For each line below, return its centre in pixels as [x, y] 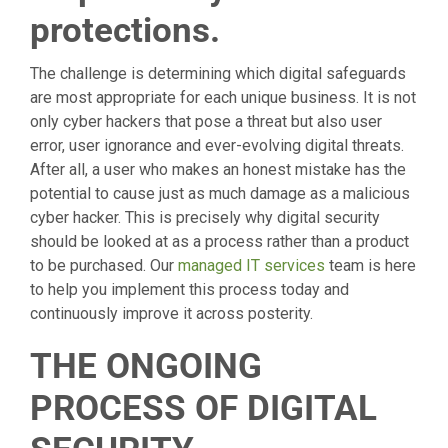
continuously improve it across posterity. [171, 313]
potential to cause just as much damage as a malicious [220, 193]
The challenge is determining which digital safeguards [218, 73]
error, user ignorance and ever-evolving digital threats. [217, 145]
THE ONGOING [146, 366]
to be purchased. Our [104, 265]
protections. [125, 30]
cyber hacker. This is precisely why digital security [205, 217]
